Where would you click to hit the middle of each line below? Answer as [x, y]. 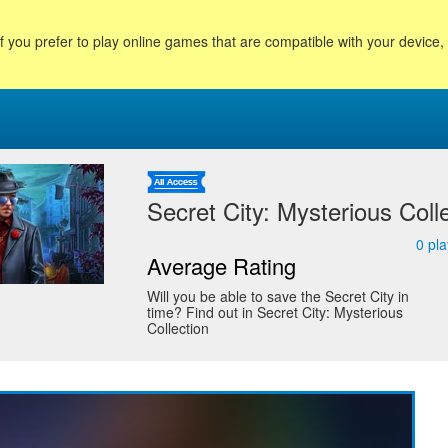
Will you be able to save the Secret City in [277, 296]
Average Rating [221, 265]
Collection [177, 328]
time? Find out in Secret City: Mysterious [274, 312]
